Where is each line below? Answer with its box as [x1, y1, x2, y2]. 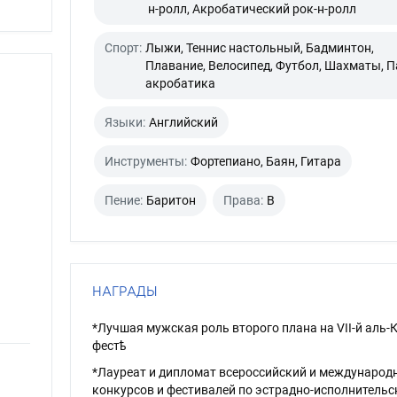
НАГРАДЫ [91, 284, 158, 298]
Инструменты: [104, 154, 187, 168]
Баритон [145, 193, 196, 207]
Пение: [104, 193, 143, 207]
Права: [222, 193, 263, 207]
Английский [148, 115, 218, 129]
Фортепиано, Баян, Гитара [190, 154, 341, 168]
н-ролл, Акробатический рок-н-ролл [147, 2, 356, 16]
